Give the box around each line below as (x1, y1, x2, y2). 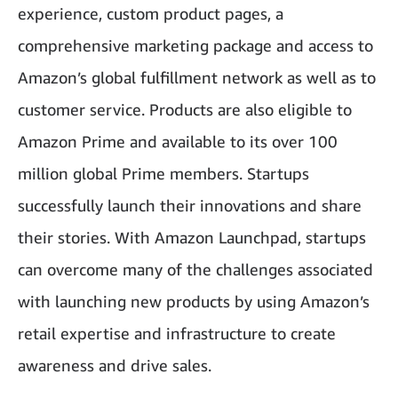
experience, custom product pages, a (18, 4, 283, 23)
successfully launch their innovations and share (18, 195, 362, 215)
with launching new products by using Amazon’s (18, 291, 370, 311)
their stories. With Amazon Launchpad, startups (18, 227, 366, 247)
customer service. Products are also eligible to (18, 99, 352, 119)
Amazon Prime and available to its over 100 (18, 131, 338, 151)
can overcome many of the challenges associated (18, 259, 373, 279)
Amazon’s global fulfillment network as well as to (18, 68, 376, 87)
